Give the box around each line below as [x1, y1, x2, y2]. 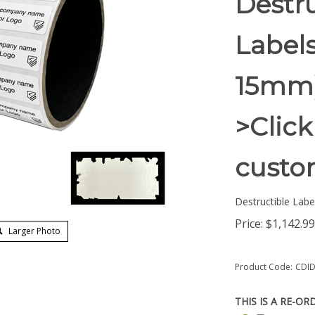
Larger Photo [6, 225, 61, 237]
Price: [235, 216, 263, 231]
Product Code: [235, 261, 292, 273]
